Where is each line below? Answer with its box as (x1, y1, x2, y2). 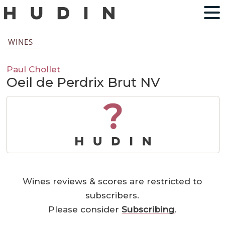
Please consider (48, 204, 122, 215)
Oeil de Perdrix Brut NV (7, 74, 161, 91)
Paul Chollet (7, 64, 61, 75)
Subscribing (122, 204, 175, 215)
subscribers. (85, 190, 140, 201)
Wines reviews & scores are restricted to (23, 176, 202, 187)
